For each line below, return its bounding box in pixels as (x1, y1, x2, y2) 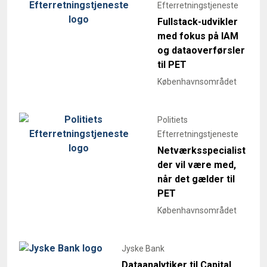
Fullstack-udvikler (157, 16, 238, 28)
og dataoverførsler (157, 45, 245, 57)
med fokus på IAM (157, 30, 238, 42)
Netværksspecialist (157, 145, 246, 157)
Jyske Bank (122, 244, 164, 254)
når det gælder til (157, 173, 235, 185)
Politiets (157, 115, 188, 125)
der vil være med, (157, 159, 236, 171)
